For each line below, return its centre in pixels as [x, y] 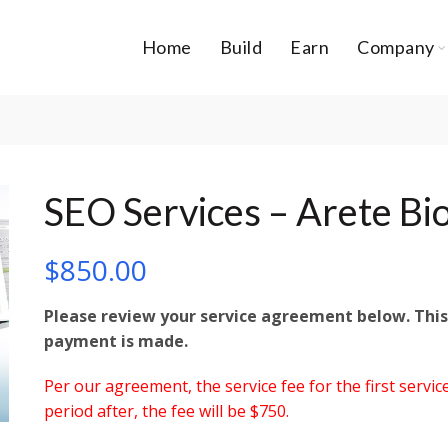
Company [396, 47]
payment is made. [118, 341]
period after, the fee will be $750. [166, 411]
